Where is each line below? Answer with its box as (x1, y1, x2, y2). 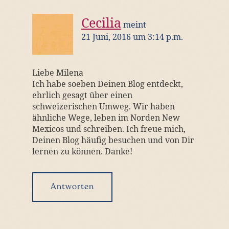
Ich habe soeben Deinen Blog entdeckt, (32, 78, 183, 89)
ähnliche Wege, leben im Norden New (32, 112, 180, 123)
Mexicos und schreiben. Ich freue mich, (32, 123, 186, 134)
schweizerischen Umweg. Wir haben (32, 101, 175, 112)
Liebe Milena (32, 67, 83, 78)
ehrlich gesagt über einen (32, 89, 132, 101)
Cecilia (81, 14, 121, 31)
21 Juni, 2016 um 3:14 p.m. (81, 31, 183, 42)
